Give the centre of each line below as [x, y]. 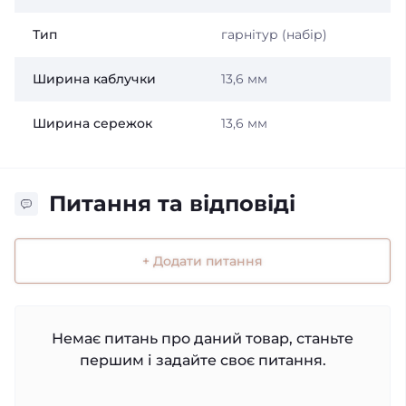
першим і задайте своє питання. [203, 360]
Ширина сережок [92, 123]
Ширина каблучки [94, 79]
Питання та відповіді [172, 203]
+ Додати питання [203, 261]
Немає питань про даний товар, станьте [203, 338]
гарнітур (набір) [274, 34]
